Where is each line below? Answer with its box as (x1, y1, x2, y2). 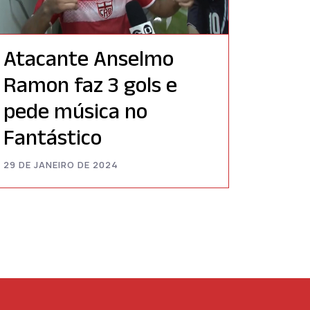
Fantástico (3, 125, 102, 149)
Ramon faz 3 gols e (3, 72, 177, 97)
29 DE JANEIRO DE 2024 (3, 158, 118, 172)
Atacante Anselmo (3, 46, 174, 71)
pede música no (3, 98, 147, 123)
